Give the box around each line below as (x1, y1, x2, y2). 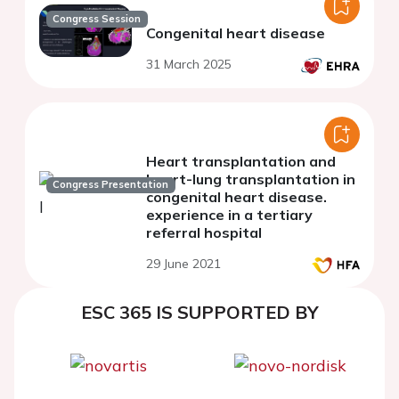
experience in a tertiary (146, 205, 313, 224)
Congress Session (53, 12, 142, 26)
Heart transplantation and (146, 151, 336, 170)
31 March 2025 (146, 55, 232, 72)
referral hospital (146, 223, 262, 241)
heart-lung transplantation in (146, 169, 355, 188)
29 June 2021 (146, 255, 221, 272)
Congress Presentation (53, 178, 169, 191)
